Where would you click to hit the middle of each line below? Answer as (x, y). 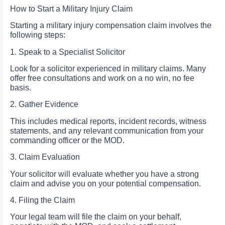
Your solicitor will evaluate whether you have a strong (104, 174)
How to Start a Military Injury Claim (71, 9)
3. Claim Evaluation (45, 157)
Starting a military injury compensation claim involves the (111, 26)
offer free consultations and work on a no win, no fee (102, 78)
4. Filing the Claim (42, 200)
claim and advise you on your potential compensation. (105, 183)
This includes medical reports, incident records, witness (108, 121)
